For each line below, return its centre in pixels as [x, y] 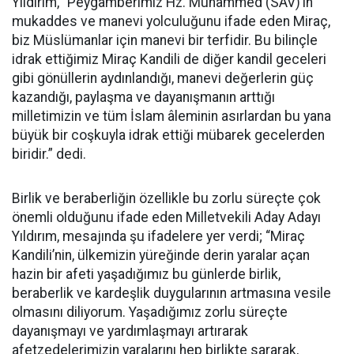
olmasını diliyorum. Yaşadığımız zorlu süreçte [150, 312]
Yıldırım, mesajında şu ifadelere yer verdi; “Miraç [158, 236]
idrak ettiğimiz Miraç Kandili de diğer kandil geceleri [169, 59]
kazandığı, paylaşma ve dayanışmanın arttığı [143, 97]
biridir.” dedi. [49, 154]
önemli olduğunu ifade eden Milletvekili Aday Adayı [166, 217]
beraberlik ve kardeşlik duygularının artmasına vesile [171, 293]
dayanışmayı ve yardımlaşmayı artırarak [130, 331]
